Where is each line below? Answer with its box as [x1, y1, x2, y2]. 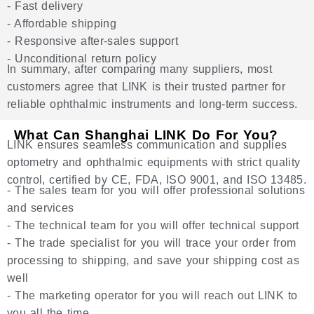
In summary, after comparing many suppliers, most [7, 62, 272, 75]
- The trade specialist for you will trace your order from [7, 236, 296, 249]
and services [7, 201, 74, 214]
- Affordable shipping [7, 17, 116, 29]
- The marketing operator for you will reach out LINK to [7, 289, 298, 301]
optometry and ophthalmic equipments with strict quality [7, 156, 301, 168]
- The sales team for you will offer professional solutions [7, 184, 305, 196]
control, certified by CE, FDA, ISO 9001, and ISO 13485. [7, 173, 307, 186]
